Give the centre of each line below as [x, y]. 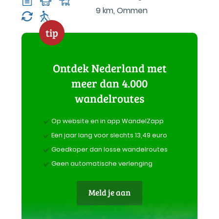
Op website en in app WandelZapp [108, 121]
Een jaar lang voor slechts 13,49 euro [109, 135]
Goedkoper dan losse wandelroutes [109, 149]
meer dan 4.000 [109, 83]
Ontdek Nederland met [109, 68]
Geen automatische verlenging [102, 164]
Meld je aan [109, 192]
